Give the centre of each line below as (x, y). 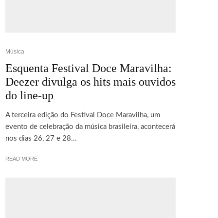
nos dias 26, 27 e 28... (41, 138)
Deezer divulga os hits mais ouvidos (91, 82)
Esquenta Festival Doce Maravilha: (89, 68)
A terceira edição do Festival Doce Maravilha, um (83, 115)
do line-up (29, 95)
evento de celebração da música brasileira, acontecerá (90, 127)
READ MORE (21, 158)
